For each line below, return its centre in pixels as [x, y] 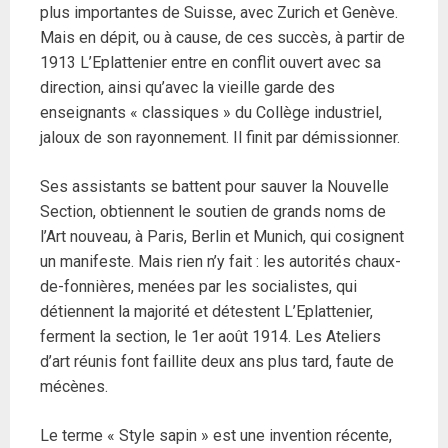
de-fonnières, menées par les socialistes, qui [198, 286]
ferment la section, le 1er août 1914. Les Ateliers [210, 336]
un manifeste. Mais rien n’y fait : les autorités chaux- [220, 261]
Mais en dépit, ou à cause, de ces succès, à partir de [222, 37]
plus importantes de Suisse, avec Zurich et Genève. [219, 12]
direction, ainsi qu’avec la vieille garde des [187, 87]
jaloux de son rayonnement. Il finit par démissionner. [220, 137]
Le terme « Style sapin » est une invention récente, [216, 435]
